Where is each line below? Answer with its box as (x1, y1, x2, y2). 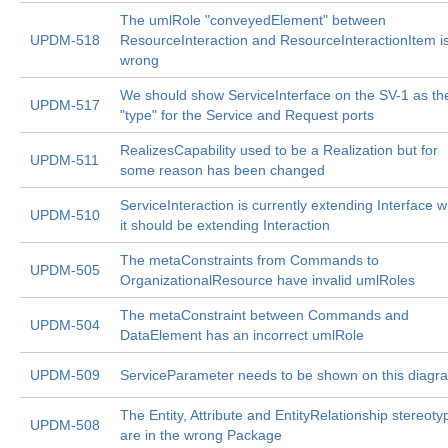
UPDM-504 (30, 317, 100, 333)
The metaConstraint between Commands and (120, 307, 409, 323)
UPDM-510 (30, 207, 100, 223)
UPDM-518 (30, 32, 100, 48)
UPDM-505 (30, 262, 100, 278)
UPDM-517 (30, 97, 100, 113)
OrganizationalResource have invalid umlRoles (120, 272, 415, 288)
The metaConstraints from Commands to (120, 252, 379, 268)
